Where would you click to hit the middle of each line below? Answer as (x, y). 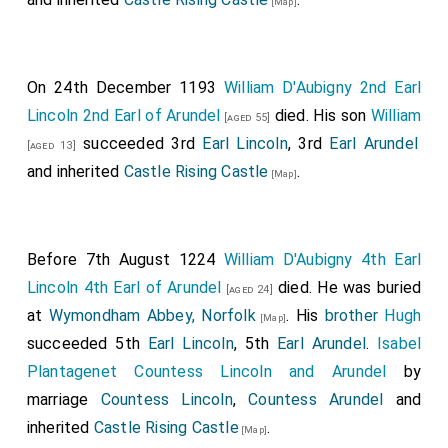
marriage (63, 399)
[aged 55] (245, 117)
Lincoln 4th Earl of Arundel (124, 287)
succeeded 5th (87, 343)
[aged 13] (51, 145)
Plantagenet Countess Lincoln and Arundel (206, 371)
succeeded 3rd (139, 143)
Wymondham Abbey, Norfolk (152, 315)
